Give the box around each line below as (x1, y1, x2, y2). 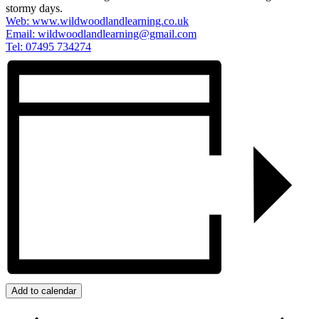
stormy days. (6, 1, 63, 14)
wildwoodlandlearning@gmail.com (38, 27, 197, 40)
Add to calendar (11, 286, 76, 297)
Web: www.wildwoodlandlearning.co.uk (6, 14, 189, 27)
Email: (6, 27, 38, 40)
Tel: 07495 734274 (6, 40, 91, 53)
